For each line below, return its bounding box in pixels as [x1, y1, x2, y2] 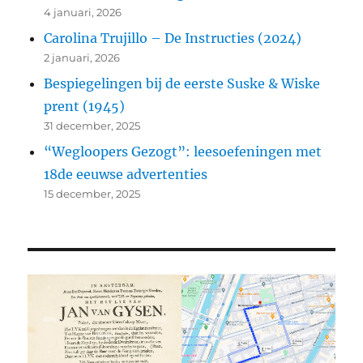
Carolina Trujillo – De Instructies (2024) [44, 29, 302, 46]
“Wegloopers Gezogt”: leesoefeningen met [44, 143, 322, 160]
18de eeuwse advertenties [44, 165, 208, 182]
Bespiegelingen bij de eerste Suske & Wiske [44, 75, 321, 92]
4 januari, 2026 [44, 5, 122, 19]
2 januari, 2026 [44, 50, 121, 64]
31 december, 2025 [44, 118, 141, 132]
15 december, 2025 [44, 186, 141, 200]
